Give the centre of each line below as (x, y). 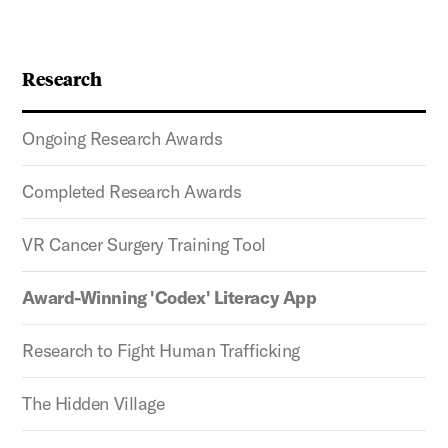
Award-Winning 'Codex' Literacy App (169, 297)
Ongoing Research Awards (122, 138)
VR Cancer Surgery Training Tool (144, 244)
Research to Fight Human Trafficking (161, 350)
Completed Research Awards (132, 191)
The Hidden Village (93, 403)
